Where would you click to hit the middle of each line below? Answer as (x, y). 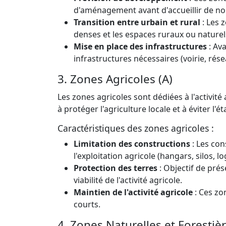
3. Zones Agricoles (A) (115, 79)
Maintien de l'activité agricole (133, 192)
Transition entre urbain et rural (137, 22)
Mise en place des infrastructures (140, 46)
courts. (87, 204)
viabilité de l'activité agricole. (128, 180)
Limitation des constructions (132, 144)
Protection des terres (116, 168)
